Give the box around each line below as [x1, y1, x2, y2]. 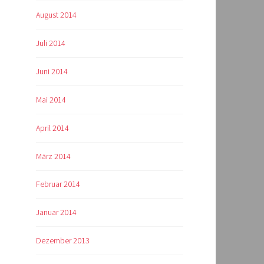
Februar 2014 [36, 179, 80, 190]
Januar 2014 [36, 207, 77, 218]
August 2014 [36, 9, 77, 20]
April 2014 [36, 122, 69, 133]
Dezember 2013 [36, 235, 90, 246]
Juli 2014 [36, 37, 65, 48]
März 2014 [36, 150, 71, 161]
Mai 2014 [36, 94, 66, 105]
